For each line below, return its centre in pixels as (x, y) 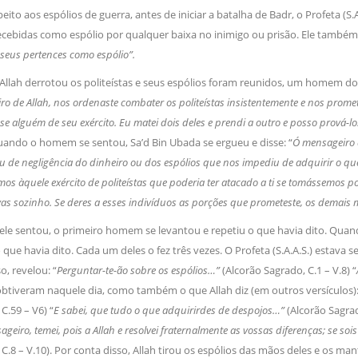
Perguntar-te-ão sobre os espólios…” (139, 270)
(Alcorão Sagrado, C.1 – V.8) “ (289, 270)
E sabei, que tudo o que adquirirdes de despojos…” (170, 310)
